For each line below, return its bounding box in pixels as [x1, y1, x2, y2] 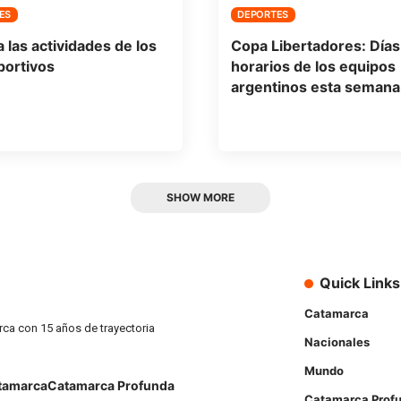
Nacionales [304, 334, 370, 349]
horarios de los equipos [230, 57, 396, 76]
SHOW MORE [166, 190, 235, 204]
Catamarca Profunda [47, 378, 175, 394]
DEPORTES [237, 8, 289, 21]
